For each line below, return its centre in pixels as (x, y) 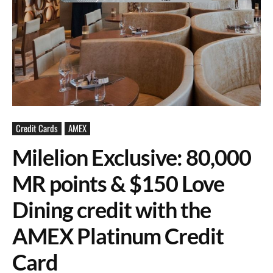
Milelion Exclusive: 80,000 (132, 157)
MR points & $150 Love (118, 183)
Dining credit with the (112, 210)
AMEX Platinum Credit (118, 236)
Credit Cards (37, 128)
